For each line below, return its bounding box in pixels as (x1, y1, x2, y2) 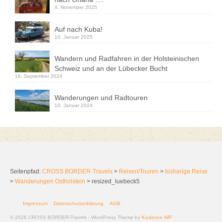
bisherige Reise (165, 168, 208, 175)
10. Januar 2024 (55, 103, 93, 109)
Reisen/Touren (119, 168, 159, 175)
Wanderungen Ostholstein (15, 178, 85, 185)
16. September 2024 (15, 73, 62, 79)
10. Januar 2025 (55, 34, 93, 40)
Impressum (23, 201, 48, 206)
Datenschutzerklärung (54, 201, 104, 206)
